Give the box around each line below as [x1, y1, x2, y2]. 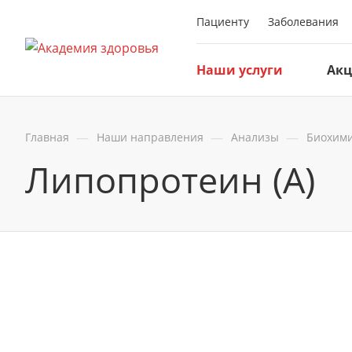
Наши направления [97, 130, 203, 145]
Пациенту [196, 13, 249, 29]
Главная [25, 130, 69, 145]
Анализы [231, 130, 279, 145]
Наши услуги [196, 61, 283, 79]
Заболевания [268, 13, 339, 29]
